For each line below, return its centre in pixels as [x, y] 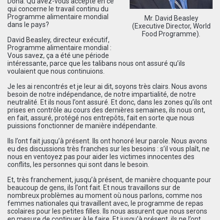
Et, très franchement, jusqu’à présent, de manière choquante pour [109, 179]
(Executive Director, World [171, 26]
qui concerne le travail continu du [58, 9]
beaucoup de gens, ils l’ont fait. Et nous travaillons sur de [94, 187]
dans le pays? [28, 24]
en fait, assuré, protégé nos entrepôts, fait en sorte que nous [101, 118]
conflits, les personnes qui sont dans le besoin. [78, 164]
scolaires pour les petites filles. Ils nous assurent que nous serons [107, 211]
